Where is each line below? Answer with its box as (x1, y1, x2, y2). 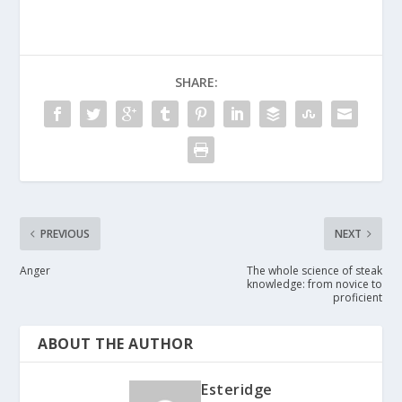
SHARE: (175, 73, 218, 91)
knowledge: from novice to (246, 275, 382, 292)
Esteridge (201, 379, 273, 399)
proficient (332, 289, 382, 305)
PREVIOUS (40, 225, 91, 241)
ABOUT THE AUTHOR (38, 333, 194, 354)
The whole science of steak (246, 262, 382, 278)
